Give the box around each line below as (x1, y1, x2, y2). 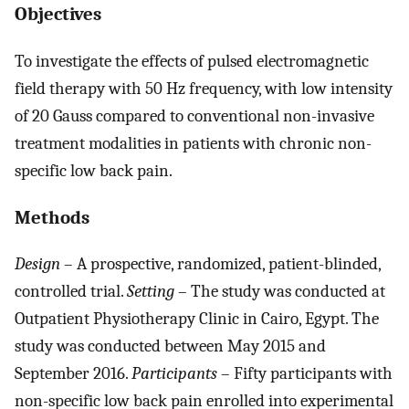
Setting (127, 281, 174, 302)
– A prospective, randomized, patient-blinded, (60, 254, 381, 275)
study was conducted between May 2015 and (15, 336, 326, 357)
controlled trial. (15, 281, 127, 302)
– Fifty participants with (217, 363, 393, 384)
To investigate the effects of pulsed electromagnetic (15, 50, 369, 71)
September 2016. (15, 363, 131, 384)
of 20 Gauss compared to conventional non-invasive (15, 105, 374, 126)
